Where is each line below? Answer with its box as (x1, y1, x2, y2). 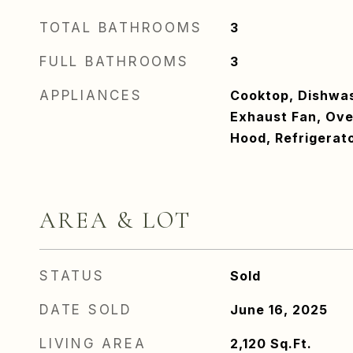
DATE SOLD (39, 302, 132, 318)
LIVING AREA (39, 336, 147, 351)
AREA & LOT (39, 206, 191, 234)
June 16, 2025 (229, 302, 328, 318)
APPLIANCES (39, 87, 143, 103)
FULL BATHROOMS (39, 54, 189, 69)
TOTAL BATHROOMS (39, 20, 203, 35)
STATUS (39, 268, 105, 284)
